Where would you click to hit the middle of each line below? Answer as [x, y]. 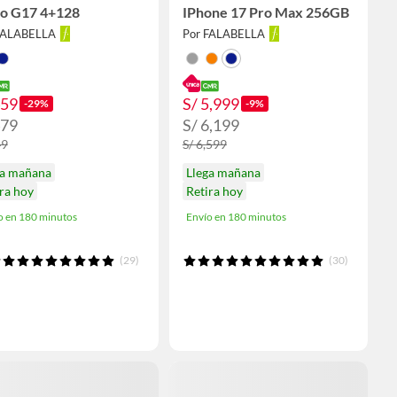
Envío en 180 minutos [236, 217]
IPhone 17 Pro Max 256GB [265, 12]
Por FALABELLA [223, 34]
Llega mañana [223, 173]
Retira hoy [214, 191]
